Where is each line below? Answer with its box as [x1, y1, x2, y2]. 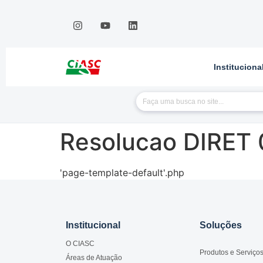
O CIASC [66, 240, 95, 248]
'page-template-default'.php [60, 167, 184, 179]
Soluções [200, 220, 242, 231]
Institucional [66, 220, 120, 231]
